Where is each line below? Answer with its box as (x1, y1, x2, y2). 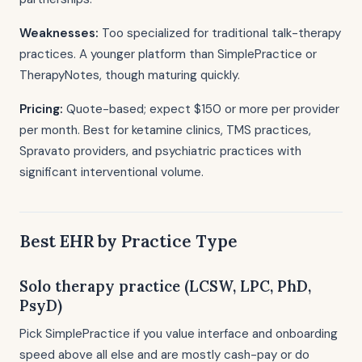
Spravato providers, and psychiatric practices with (19, 143, 301, 159)
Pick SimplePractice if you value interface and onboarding (19, 326, 338, 342)
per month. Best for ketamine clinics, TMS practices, (19, 122, 311, 138)
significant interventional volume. (19, 164, 204, 180)
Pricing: (19, 101, 63, 117)
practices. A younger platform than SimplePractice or (19, 46, 317, 62)
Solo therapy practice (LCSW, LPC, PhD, (19, 276, 311, 296)
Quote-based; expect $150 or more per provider (63, 101, 339, 117)
